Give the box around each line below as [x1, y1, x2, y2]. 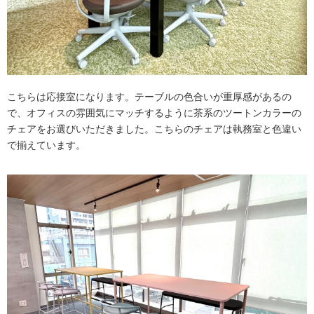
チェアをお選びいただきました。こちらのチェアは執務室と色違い [7, 123, 301, 135]
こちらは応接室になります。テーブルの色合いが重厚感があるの [7, 91, 292, 102]
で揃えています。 [7, 139, 86, 151]
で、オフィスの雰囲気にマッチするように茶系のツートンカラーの [7, 107, 301, 118]
